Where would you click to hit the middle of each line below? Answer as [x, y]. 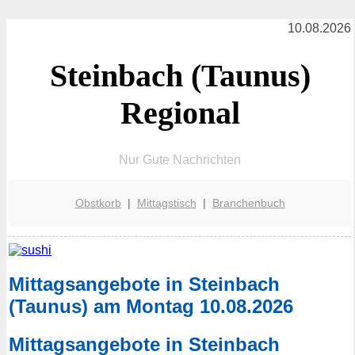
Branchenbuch [248, 202]
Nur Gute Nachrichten [180, 159]
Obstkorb [98, 202]
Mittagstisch [166, 202]
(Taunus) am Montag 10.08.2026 [151, 307]
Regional [180, 113]
